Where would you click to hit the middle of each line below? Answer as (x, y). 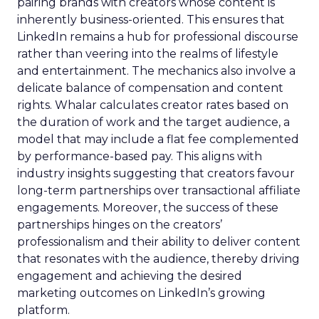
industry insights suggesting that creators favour (156, 173)
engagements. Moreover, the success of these (148, 208)
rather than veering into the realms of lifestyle (148, 54)
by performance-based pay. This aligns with (140, 156)
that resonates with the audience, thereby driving (158, 259)
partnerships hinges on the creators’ (120, 225)
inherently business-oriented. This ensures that (151, 20)
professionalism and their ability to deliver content (159, 242)
